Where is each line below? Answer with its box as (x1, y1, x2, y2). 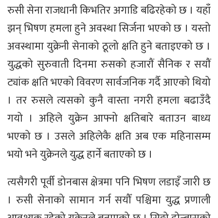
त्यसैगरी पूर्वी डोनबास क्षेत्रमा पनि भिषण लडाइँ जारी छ (7, 173, 211, 192)
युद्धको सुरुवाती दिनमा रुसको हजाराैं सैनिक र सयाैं (7, 55, 211, 74)
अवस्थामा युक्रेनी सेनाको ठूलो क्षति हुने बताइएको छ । (7, 37, 211, 56)
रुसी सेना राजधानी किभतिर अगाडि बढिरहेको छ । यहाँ (7, 1, 211, 20)
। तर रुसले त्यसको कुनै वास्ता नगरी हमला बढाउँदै (7, 91, 211, 110)
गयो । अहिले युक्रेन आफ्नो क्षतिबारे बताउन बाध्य (7, 109, 211, 128)
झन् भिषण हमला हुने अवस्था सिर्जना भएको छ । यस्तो (7, 19, 211, 38)
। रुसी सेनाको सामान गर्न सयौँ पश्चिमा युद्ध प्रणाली (7, 191, 211, 210)
